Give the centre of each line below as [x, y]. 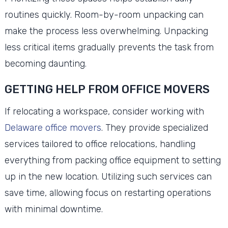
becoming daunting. [45, 63]
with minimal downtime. [53, 209]
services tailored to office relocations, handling [100, 144]
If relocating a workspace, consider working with [104, 111]
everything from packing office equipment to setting [112, 160]
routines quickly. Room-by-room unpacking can [104, 15]
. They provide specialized [154, 127]
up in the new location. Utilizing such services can [108, 176]
